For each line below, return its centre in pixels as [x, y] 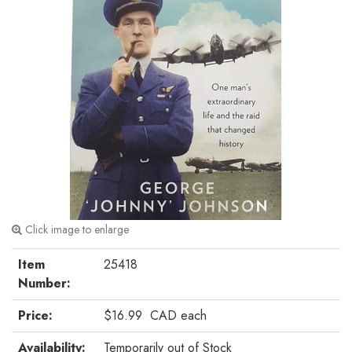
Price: [35, 315]
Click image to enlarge [75, 229]
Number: [44, 283]
